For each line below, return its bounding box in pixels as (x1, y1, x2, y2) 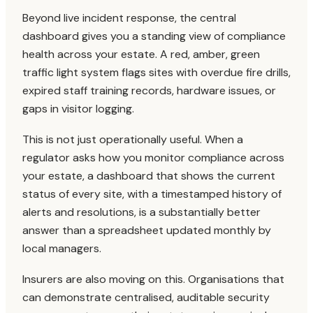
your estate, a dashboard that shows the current (22, 168, 275, 183)
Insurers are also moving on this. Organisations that (22, 272, 284, 286)
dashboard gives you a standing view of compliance (22, 29, 286, 43)
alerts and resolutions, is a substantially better (22, 205, 261, 219)
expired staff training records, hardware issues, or (22, 83, 276, 98)
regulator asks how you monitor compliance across (22, 150, 284, 165)
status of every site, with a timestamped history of (22, 187, 282, 201)
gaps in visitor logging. (22, 101, 134, 116)
